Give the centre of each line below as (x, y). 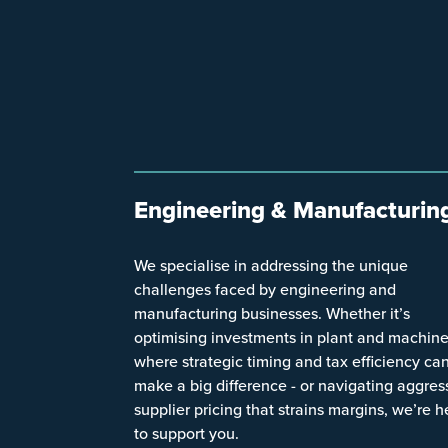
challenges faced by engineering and (265, 288)
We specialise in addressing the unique (271, 264)
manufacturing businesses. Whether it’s (272, 312)
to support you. (187, 432)
